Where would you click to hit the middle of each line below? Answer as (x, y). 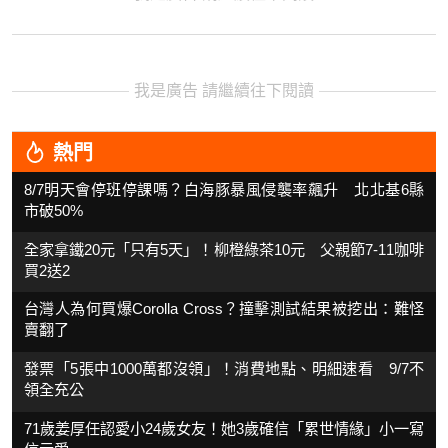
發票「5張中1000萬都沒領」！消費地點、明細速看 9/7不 (224, 369)
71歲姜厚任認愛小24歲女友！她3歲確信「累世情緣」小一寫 (224, 428)
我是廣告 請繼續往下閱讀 (224, 91)
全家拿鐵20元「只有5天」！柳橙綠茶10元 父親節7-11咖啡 (224, 249)
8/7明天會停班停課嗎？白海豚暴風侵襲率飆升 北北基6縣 (224, 189)
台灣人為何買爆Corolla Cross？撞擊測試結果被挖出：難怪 (224, 309)
